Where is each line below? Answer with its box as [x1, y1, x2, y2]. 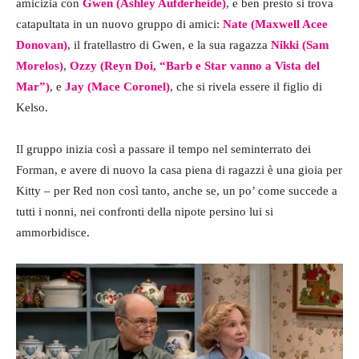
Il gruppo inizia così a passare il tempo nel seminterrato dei [16, 143, 311, 156]
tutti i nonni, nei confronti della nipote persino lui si [16, 205, 273, 219]
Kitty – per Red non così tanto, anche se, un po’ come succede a [16, 184, 337, 198]
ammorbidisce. [16, 226, 90, 240]
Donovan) [16, 38, 67, 52]
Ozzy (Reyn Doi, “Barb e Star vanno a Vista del [70, 59, 320, 73]
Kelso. [16, 101, 48, 115]
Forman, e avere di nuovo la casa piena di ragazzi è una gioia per [16, 163, 342, 177]
